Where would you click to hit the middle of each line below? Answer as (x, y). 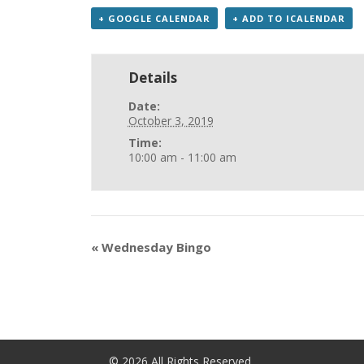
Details (152, 78)
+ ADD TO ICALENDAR (289, 18)
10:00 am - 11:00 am (182, 157)
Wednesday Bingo (155, 247)
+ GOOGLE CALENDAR (154, 18)
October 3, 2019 (171, 121)
